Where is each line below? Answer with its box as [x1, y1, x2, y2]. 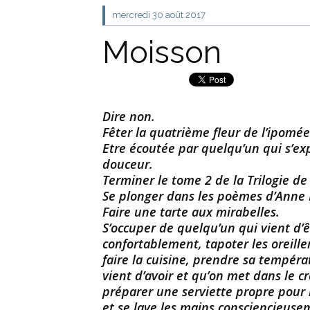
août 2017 [165, 10, 206, 20]
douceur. [102, 156, 153, 172]
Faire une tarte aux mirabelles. [102, 203, 280, 220]
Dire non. [102, 108, 155, 125]
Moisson [102, 34, 221, 71]
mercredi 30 [112, 10, 163, 20]
